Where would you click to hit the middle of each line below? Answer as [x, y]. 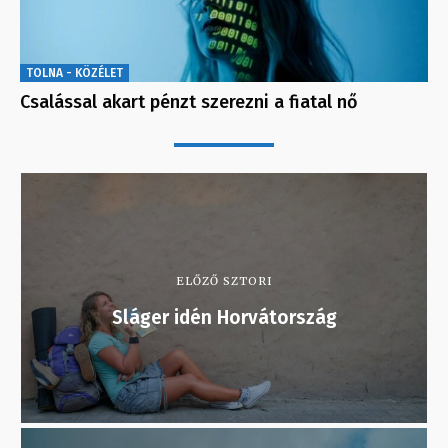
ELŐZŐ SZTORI [224, 281]
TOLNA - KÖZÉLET [74, 73]
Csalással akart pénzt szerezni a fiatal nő [189, 102]
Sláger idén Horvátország [224, 318]
